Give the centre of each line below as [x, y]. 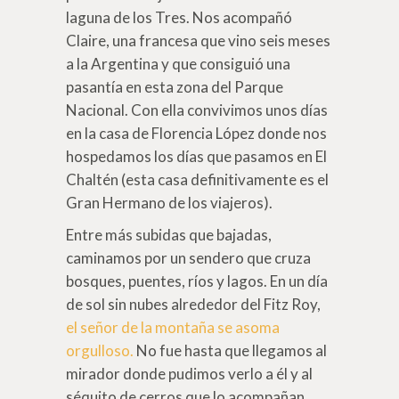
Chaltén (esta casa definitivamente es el [197, 179]
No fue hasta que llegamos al [230, 350]
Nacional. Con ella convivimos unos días [197, 110]
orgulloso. [100, 350]
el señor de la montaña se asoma [173, 327]
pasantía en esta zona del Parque [175, 86]
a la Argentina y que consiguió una [178, 63]
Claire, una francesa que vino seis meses [198, 40]
